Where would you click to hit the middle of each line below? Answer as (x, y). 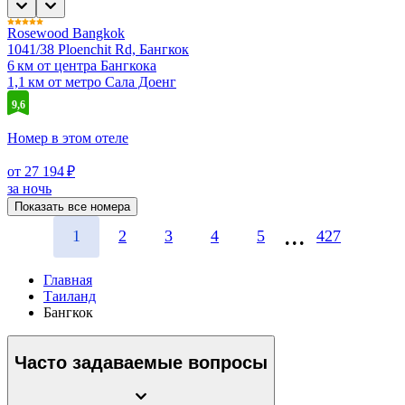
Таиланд (70, 296)
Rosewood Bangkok (66, 33)
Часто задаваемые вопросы (141, 363)
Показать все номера (72, 206)
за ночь (29, 188)
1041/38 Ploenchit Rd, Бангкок (98, 49)
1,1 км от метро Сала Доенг (92, 81)
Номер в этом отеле (68, 137)
